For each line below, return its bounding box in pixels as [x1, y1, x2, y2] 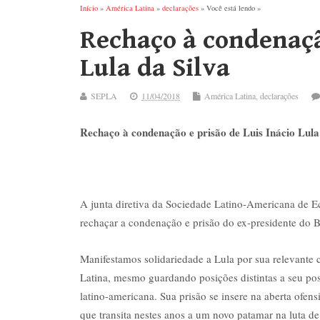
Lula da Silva [80, 53, 230, 83]
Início [80, 2, 98, 13]
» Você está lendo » [199, 2, 261, 13]
